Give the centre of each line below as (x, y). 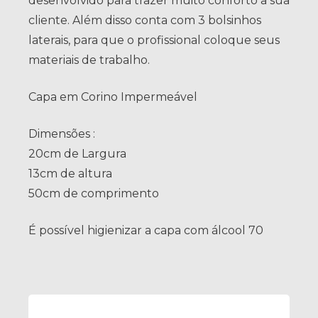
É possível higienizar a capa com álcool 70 (146, 231)
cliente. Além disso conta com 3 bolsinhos (145, 21)
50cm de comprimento (94, 194)
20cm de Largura (77, 154)
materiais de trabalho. (89, 60)
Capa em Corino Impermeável (113, 97)
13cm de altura (70, 174)
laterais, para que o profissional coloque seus (154, 40)
